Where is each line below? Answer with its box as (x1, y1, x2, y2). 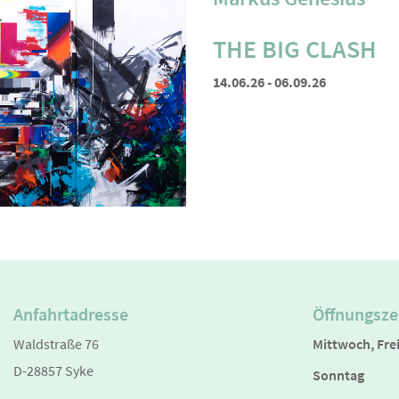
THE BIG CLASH (212, 32, 377, 65)
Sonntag (312, 366, 364, 385)
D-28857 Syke (12, 362, 94, 380)
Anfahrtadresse (12, 303, 128, 326)
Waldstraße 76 (12, 335, 99, 354)
